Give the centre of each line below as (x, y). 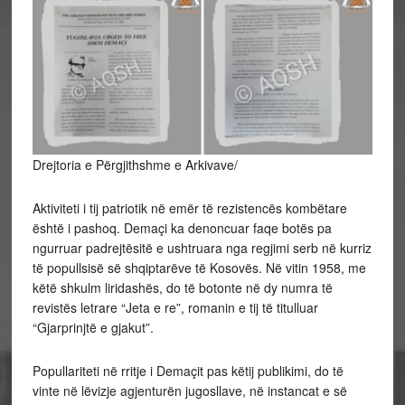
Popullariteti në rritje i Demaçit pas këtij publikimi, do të (188, 371)
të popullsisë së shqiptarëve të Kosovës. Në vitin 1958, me (199, 268)
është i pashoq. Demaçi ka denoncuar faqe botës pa (182, 228)
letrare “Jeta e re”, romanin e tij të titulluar (199, 308)
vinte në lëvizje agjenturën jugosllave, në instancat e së (189, 391)
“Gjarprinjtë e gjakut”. (93, 328)
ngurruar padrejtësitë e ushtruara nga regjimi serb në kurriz (202, 248)
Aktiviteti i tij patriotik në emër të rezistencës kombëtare (189, 208)
